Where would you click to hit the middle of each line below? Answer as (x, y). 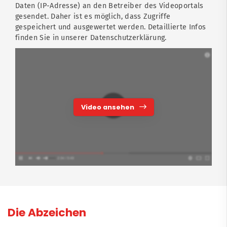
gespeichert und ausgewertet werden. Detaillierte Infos (111, 27)
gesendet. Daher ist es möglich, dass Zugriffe (93, 16)
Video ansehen (107, 107)
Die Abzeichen (47, 213)
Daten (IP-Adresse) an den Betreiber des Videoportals (109, 6)
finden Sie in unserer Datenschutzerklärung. (91, 37)
